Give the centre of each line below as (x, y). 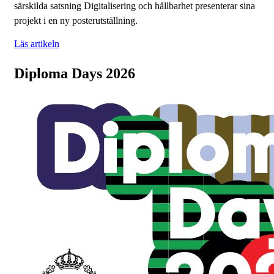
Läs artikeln (37, 44)
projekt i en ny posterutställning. (77, 21)
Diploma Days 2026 (75, 74)
